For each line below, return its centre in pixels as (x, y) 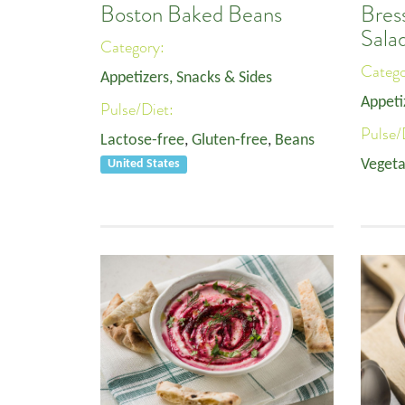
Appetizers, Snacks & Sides (186, 78)
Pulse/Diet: (139, 109)
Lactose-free (142, 141)
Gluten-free (230, 141)
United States (144, 164)
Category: (134, 47)
